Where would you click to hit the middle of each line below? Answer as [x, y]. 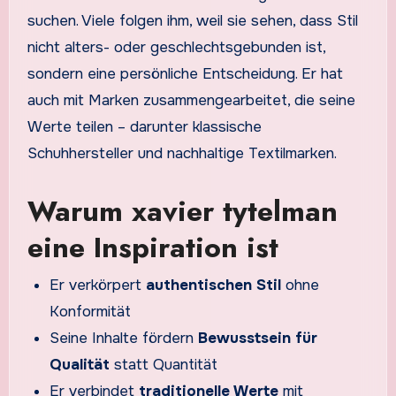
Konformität [91, 311]
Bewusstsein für [258, 338]
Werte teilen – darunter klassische [144, 127]
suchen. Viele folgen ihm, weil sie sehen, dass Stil [192, 21]
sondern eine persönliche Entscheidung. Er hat [185, 74]
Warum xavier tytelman [182, 212]
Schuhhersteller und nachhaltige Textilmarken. [182, 154]
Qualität [80, 364]
